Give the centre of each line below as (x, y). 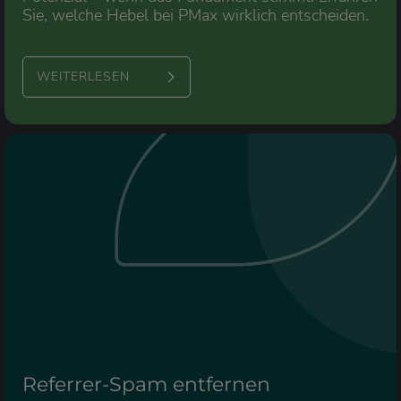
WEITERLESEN (83, 77)
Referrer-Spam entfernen (146, 384)
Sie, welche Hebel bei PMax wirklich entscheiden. (196, 16)
